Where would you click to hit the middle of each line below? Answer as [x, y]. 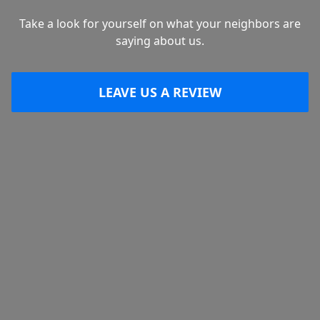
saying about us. [160, 41]
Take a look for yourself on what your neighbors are [160, 24]
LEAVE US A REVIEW [160, 92]
